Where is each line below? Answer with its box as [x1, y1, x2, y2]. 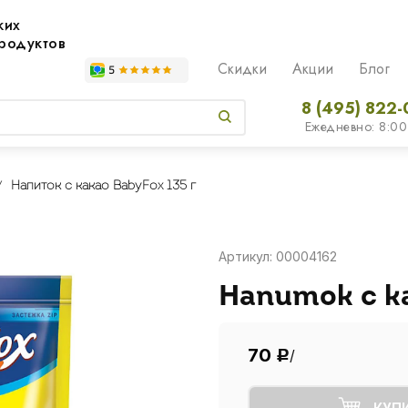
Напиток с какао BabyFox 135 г [10, 179, 196, 193]
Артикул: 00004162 [219, 249, 337, 264]
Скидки [217, 58, 267, 79]
